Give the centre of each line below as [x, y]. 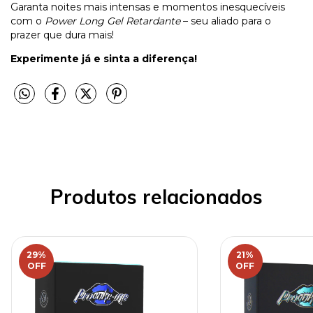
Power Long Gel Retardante [112, 21]
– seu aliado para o [226, 21]
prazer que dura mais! [62, 35]
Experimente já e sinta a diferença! [104, 58]
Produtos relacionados [156, 197]
